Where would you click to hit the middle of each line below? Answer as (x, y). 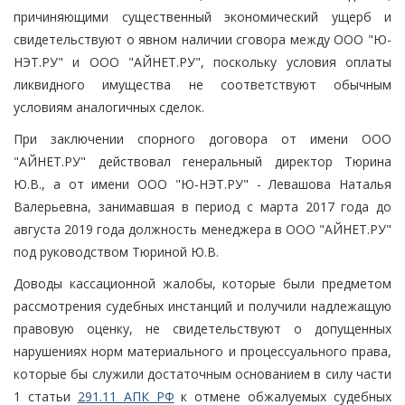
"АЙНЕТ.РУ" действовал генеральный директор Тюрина (202, 161)
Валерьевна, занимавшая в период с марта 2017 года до (202, 206)
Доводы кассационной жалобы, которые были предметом (202, 283)
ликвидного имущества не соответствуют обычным (202, 84)
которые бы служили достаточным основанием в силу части (202, 373)
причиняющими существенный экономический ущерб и (202, 16)
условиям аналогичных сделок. (109, 107)
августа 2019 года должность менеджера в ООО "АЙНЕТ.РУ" (202, 229)
